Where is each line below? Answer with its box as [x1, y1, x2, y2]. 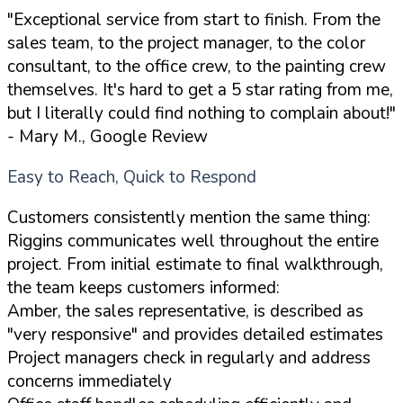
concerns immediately [7, 369, 172, 393]
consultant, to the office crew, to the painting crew [7, 54, 386, 78]
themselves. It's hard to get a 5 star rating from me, [7, 77, 393, 102]
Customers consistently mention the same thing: [7, 205, 371, 229]
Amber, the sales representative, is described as [7, 299, 363, 323]
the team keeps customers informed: [7, 275, 280, 300]
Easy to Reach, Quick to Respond [7, 165, 256, 189]
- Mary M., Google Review [7, 124, 208, 148]
